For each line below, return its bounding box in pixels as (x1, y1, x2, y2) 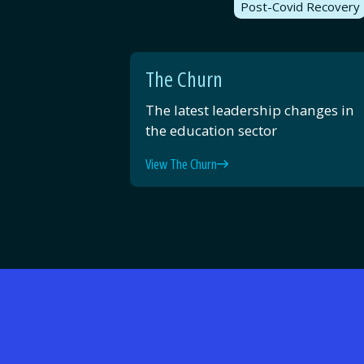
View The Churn (145, 154, 217, 173)
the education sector (145, 120, 277, 140)
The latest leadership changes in (145, 100, 354, 119)
